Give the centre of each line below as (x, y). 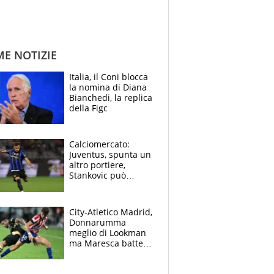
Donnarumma (98, 222)
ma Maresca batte (106, 243)
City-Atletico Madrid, (111, 212)
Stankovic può (98, 176)
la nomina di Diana (108, 87)
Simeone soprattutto (111, 253)
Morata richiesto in (108, 196)
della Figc (88, 108)
